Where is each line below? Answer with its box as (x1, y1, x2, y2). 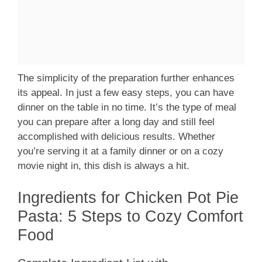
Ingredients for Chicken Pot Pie (18, 188, 239, 206)
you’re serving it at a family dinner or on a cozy (18, 146, 223, 157)
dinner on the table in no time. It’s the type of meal (18, 102, 236, 113)
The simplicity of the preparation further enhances (18, 73, 235, 84)
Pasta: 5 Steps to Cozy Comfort (18, 207, 243, 225)
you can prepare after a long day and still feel (18, 116, 215, 128)
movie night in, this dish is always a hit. (18, 160, 189, 172)
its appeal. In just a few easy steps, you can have (18, 87, 234, 99)
